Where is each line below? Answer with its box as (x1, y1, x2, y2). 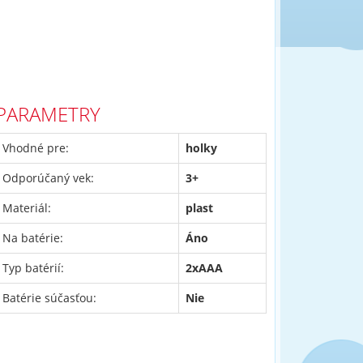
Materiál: (2, 200, 51, 216)
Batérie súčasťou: (2, 290, 96, 305)
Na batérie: (2, 230, 63, 246)
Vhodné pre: (2, 140, 69, 156)
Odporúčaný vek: (2, 170, 94, 186)
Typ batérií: (2, 260, 64, 275)
